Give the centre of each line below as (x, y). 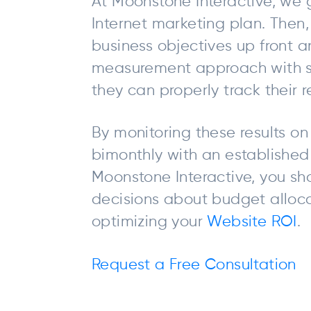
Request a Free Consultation (194, 265)
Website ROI (252, 222)
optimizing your (150, 222)
